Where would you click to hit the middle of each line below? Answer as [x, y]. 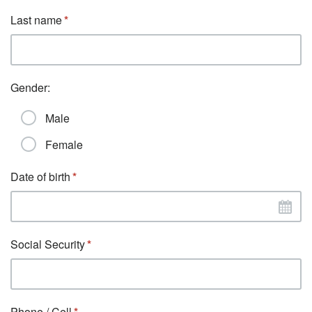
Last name [36, 20]
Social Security [48, 244]
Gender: [30, 87]
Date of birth [40, 177]
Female [64, 145]
